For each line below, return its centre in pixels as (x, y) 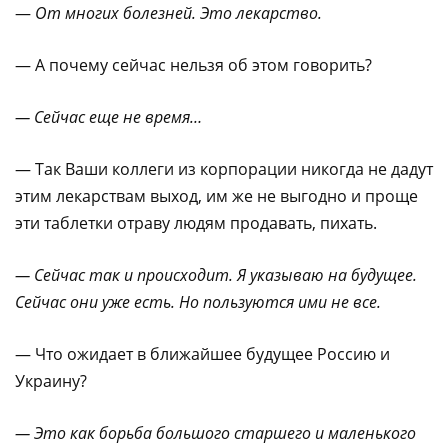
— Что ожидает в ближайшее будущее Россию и (202, 353)
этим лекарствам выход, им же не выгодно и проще (216, 195)
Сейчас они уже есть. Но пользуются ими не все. (198, 301)
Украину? (51, 380)
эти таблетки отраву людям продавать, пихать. (196, 222)
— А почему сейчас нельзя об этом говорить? (193, 64)
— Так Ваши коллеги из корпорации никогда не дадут (224, 168)
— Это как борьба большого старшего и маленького (215, 432)
